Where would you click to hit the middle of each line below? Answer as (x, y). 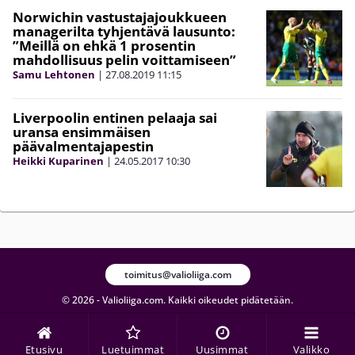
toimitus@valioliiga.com (177, 274)
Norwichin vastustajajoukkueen (120, 17)
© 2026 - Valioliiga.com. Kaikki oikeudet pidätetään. (177, 300)
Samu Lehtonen (54, 75)
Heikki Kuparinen (58, 161)
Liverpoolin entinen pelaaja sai (115, 118)
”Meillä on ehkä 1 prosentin (104, 46)
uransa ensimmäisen (82, 132)
